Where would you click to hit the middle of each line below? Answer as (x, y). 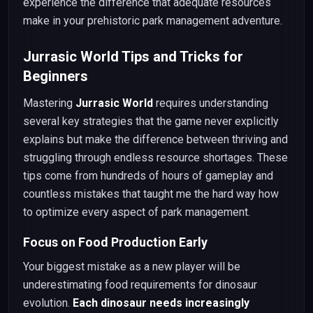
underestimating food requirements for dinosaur (140, 285)
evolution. (48, 303)
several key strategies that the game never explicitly (151, 121)
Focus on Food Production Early (115, 242)
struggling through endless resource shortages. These (155, 158)
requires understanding (211, 103)
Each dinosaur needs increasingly (161, 303)
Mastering (49, 103)
